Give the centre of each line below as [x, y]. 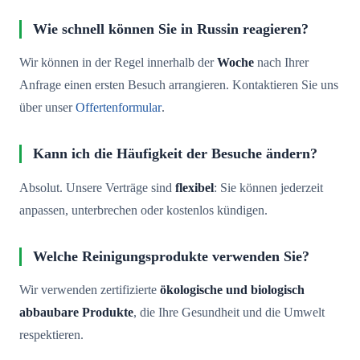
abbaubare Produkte [76, 312]
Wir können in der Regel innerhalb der [118, 63]
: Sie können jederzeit [268, 188]
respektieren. [51, 335]
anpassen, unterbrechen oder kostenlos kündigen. [143, 210]
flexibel [194, 188]
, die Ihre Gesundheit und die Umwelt [229, 312]
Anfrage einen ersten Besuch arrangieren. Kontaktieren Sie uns [179, 86]
